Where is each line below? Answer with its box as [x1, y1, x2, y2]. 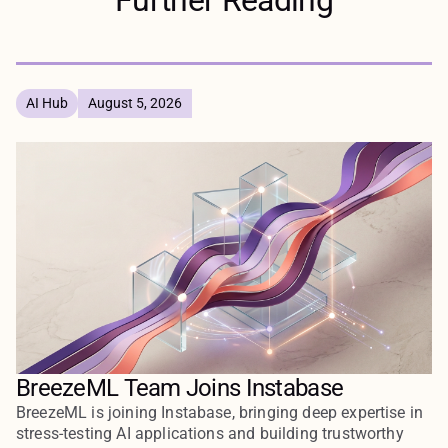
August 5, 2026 [88, 94, 182, 111]
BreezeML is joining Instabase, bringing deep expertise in [16, 403, 424, 423]
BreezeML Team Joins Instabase [16, 374, 344, 403]
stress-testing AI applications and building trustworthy [16, 424, 404, 444]
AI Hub [26, 94, 68, 111]
